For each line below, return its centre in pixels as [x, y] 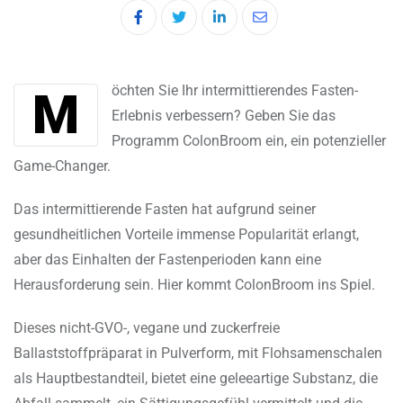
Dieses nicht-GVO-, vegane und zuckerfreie [147, 328]
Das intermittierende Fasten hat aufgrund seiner [165, 210]
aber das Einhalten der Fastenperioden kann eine [167, 260]
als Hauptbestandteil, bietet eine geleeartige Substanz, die [196, 379]
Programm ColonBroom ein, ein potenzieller [249, 141]
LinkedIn [245, 28]
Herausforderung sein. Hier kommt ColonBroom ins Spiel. [194, 285]
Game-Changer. [62, 166]
